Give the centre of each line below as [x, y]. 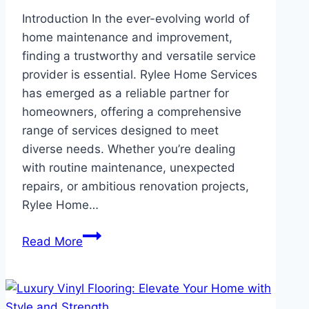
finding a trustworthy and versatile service [139, 56]
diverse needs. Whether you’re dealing [129, 149]
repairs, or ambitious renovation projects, [136, 186]
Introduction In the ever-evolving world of [136, 18]
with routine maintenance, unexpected [129, 167]
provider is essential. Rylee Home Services [140, 74]
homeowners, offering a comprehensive [132, 111]
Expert [100, 290]
